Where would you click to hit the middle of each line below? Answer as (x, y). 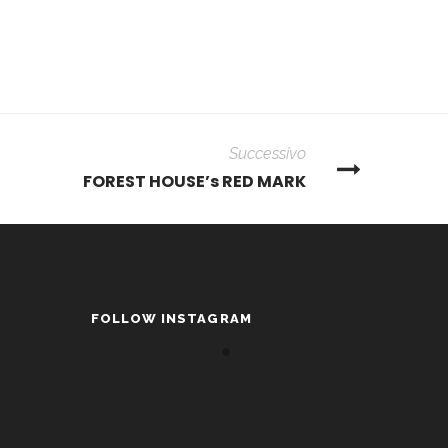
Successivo (267, 153)
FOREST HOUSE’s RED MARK (194, 181)
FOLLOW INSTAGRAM (171, 318)
